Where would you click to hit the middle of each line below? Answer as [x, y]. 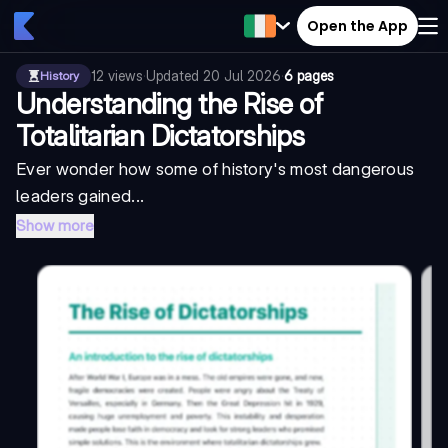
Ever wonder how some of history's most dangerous [215, 169]
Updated [174, 75]
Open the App [357, 25]
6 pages [309, 75]
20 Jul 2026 [242, 75]
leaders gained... [80, 196]
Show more [55, 225]
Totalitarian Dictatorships [160, 136]
